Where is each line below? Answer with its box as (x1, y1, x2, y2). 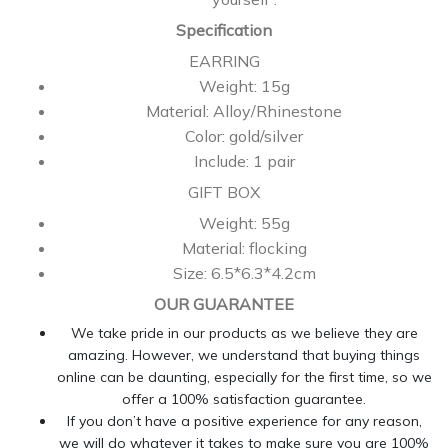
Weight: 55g (198, 212, 290, 233)
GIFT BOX (188, 182, 260, 203)
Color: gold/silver (185, 125, 303, 146)
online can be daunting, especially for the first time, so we (56, 368, 432, 387)
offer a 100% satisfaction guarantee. (122, 390, 366, 409)
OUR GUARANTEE (154, 294, 294, 315)
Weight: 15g (198, 75, 290, 96)
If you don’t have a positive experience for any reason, (66, 412, 422, 431)
